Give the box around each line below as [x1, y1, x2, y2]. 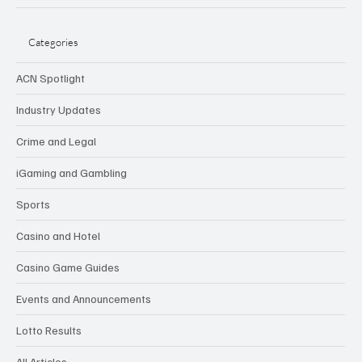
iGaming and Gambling [16, 166, 127, 180]
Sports [16, 197, 50, 212]
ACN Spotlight [16, 71, 85, 86]
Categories [28, 35, 78, 48]
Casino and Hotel [16, 229, 100, 243]
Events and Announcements [16, 292, 151, 306]
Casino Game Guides [16, 260, 120, 275]
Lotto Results [16, 323, 82, 338]
